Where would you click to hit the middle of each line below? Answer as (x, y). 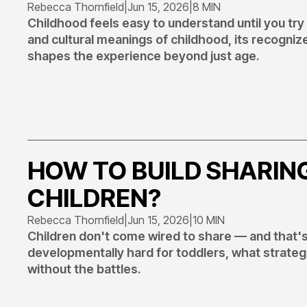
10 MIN (209, 220)
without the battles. (84, 269)
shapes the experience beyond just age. (143, 56)
